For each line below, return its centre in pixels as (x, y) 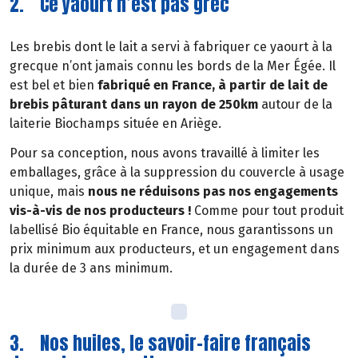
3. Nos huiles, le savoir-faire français (160, 343)
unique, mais (49, 192)
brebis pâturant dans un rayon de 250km (134, 105)
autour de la (295, 105)
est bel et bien (54, 86)
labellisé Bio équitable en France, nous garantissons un (171, 230)
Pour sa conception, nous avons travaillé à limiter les (165, 153)
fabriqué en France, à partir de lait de (213, 86)
